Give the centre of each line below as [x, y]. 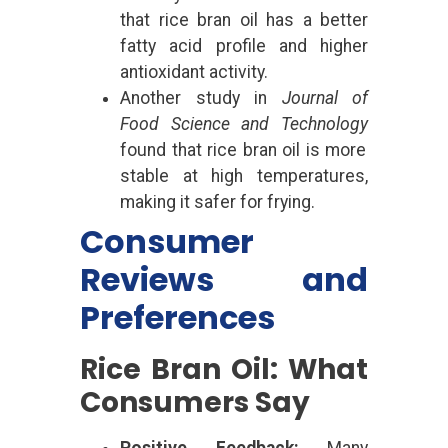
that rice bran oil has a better [244, 19]
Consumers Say [195, 402]
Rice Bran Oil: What [224, 369]
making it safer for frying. [217, 201]
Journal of [324, 97]
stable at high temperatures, [244, 175]
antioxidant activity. [194, 71]
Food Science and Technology [244, 123]
